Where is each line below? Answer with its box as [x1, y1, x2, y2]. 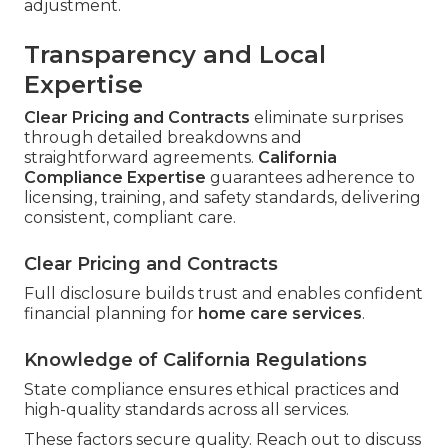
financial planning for [24, 303, 198, 323]
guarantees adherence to [206, 167, 415, 187]
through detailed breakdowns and [24, 127, 302, 147]
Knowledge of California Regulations [24, 348, 367, 371]
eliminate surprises [250, 107, 403, 127]
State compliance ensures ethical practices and [24, 379, 400, 399]
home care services [198, 303, 362, 323]
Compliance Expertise [24, 167, 206, 187]
